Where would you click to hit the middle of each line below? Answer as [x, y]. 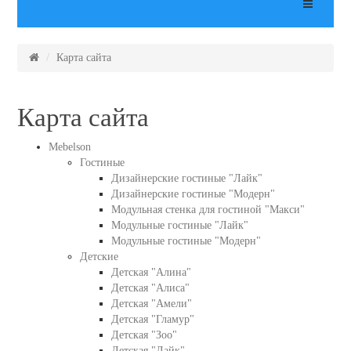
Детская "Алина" [151, 272]
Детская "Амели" [151, 304]
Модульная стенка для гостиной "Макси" [208, 210]
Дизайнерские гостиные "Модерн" [193, 194]
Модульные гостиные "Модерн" [186, 241]
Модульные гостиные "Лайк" [179, 225]
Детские [99, 257]
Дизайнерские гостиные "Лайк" [186, 178]
